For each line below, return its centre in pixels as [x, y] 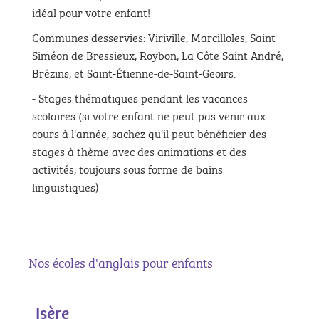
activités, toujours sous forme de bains [127, 168]
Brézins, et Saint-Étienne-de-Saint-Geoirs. [134, 72]
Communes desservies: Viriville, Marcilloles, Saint [154, 37]
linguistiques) [66, 186]
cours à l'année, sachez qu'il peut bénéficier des [149, 133]
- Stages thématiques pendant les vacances [140, 97]
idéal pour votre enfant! [91, 12]
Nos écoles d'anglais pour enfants [121, 262]
